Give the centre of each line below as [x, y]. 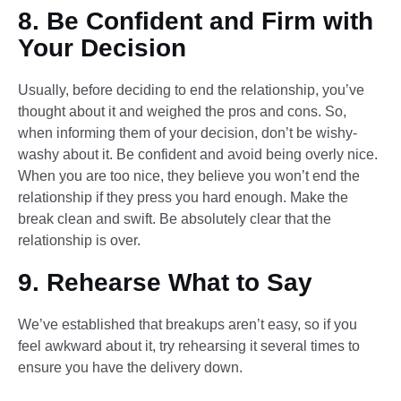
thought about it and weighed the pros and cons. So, [182, 111]
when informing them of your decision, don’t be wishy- [188, 132]
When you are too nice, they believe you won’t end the [189, 175]
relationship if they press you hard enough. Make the [183, 197]
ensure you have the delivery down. [130, 367]
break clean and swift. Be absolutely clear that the [175, 218]
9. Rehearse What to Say [165, 282]
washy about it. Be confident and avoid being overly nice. [198, 154]
